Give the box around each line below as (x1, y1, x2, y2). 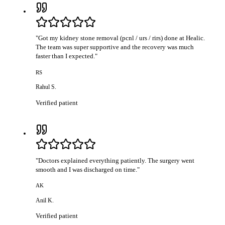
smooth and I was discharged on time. (36, 165, 138, 173)
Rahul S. (36, 83, 57, 91)
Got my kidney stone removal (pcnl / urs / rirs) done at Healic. (38, 34, 205, 42)
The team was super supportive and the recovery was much (36, 43, 194, 51)
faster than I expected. (36, 52, 95, 60)
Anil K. (36, 196, 54, 204)
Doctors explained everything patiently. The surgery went (38, 156, 195, 164)
